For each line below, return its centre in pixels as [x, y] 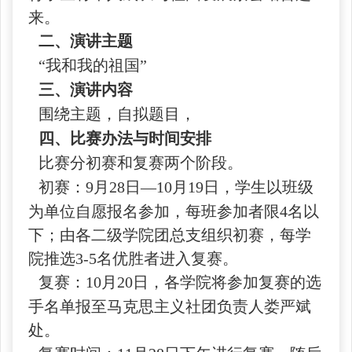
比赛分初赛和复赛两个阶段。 [141, 163]
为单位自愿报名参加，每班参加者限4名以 [174, 211]
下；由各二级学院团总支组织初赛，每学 [170, 235]
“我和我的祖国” [93, 65]
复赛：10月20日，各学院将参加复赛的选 [180, 282]
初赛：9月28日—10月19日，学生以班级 [176, 187]
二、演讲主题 [86, 41]
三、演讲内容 [86, 90]
